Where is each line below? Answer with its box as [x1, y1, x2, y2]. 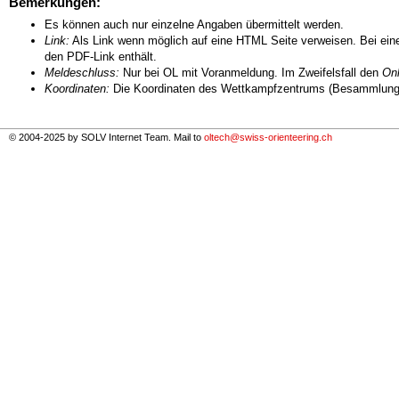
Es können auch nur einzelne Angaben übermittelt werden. [45, 18, 344, 32]
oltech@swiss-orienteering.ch [204, 132, 332, 143]
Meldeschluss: [45, 66, 119, 80]
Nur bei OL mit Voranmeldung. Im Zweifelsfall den [119, 66, 382, 80]
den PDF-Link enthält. [45, 50, 157, 64]
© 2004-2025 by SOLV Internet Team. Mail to [9, 132, 204, 143]
